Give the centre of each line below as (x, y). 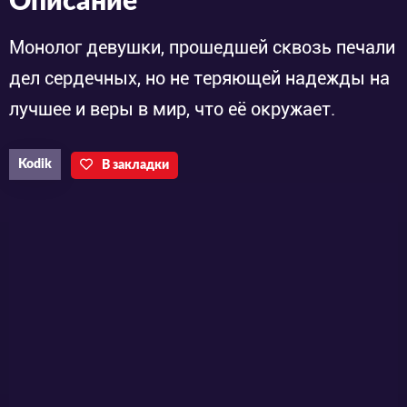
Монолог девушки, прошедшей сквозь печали (202, 48)
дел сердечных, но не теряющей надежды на (199, 79)
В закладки (135, 166)
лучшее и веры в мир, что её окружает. (172, 109)
